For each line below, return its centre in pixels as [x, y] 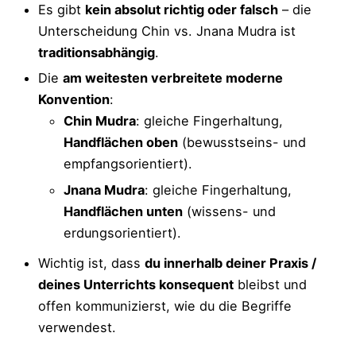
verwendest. [77, 328]
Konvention [74, 100]
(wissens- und [229, 212]
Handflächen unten [123, 212]
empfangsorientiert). [128, 164]
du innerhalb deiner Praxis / [230, 263]
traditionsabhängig [97, 52]
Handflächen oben [121, 143]
